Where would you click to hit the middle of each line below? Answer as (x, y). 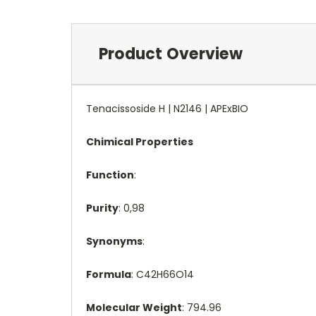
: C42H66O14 (163, 274)
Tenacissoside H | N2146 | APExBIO (167, 108)
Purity (102, 208)
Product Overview (170, 54)
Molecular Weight (134, 307)
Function (110, 175)
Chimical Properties (140, 141)
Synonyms (114, 241)
